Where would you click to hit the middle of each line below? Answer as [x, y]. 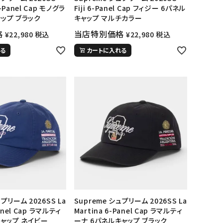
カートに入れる [106, 50]
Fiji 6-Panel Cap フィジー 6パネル [130, 8]
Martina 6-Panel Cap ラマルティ [128, 211]
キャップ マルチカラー [108, 18]
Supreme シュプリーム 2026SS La [130, 201]
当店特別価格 [99, 34]
